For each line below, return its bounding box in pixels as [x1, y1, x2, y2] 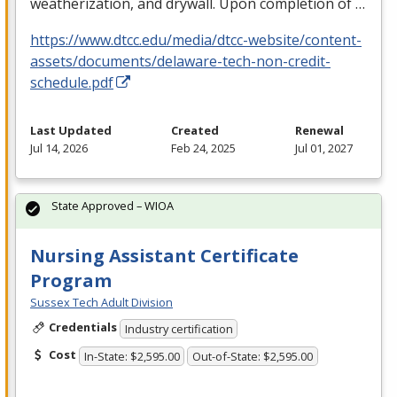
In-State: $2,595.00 [83, 347, 180, 364]
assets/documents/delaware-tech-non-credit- [30, 51, 331, 72]
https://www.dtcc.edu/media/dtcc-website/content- [30, 30, 362, 51]
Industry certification [124, 321, 233, 338]
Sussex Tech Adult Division [30, 294, 173, 311]
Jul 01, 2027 [295, 140, 353, 157]
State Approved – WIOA [51, 198, 174, 214]
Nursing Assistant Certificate [30, 244, 299, 269]
